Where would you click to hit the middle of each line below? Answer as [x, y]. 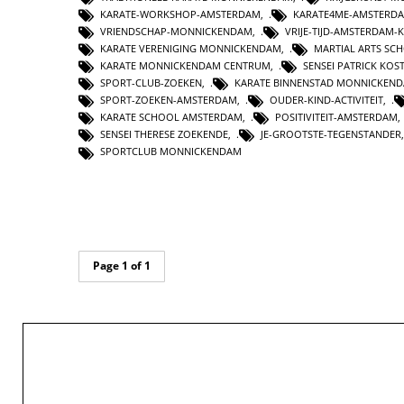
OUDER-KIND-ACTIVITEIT [326, 100]
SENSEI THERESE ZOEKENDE [164, 134]
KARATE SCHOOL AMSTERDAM [171, 117]
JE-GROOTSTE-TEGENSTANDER [331, 134]
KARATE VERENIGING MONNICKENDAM [191, 49]
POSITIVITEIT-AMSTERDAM [336, 117]
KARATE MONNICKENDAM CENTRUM [185, 66]
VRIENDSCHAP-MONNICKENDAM [176, 31]
